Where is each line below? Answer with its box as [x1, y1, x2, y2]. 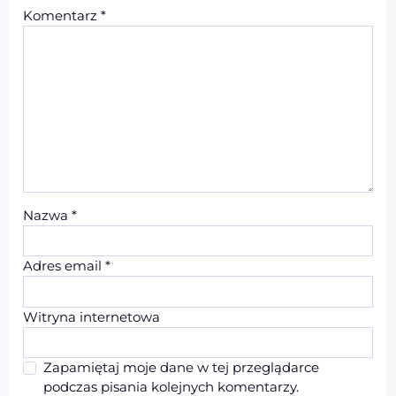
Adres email [23, 257, 106, 275]
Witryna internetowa [23, 308, 161, 325]
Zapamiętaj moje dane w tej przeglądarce [42, 358, 319, 376]
